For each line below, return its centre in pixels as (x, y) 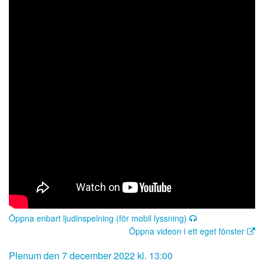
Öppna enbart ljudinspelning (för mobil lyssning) (99, 218)
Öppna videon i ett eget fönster (188, 231)
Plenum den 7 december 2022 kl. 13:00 (91, 255)
